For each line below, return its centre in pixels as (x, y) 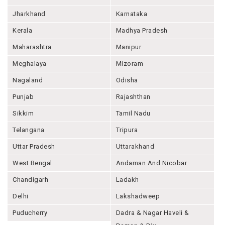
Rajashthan (133, 96)
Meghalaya (30, 63)
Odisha (127, 80)
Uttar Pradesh (34, 146)
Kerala (22, 30)
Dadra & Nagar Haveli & (152, 212)
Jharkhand (29, 14)
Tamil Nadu (133, 113)
